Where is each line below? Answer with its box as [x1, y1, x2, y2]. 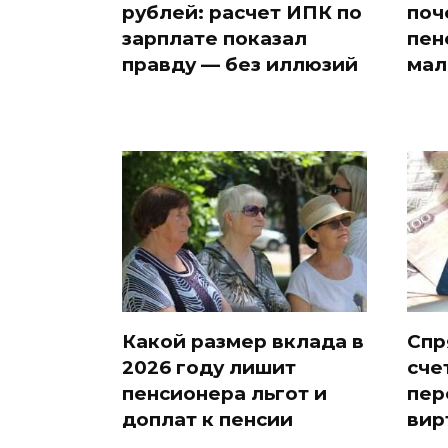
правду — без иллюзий [122, 52, 358, 76]
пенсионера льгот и [122, 382, 327, 406]
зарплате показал [122, 26, 307, 50]
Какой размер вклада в [122, 330, 364, 354]
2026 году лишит [122, 356, 296, 380]
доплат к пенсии [122, 408, 293, 432]
